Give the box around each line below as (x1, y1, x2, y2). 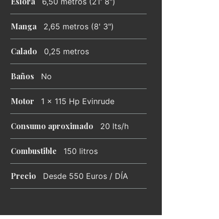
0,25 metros (44, 46, 89, 56)
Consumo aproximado (11, 121, 93, 131)
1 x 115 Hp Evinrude (41, 96, 114, 106)
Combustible (11, 146, 57, 156)
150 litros (64, 146, 98, 156)
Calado (11, 46, 37, 56)
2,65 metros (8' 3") (44, 22, 114, 31)
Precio (11, 171, 36, 181)
